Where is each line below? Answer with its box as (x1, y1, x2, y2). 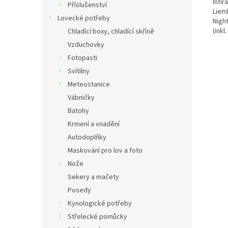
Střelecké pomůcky (68, 212, 127, 222)
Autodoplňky (68, 132, 106, 142)
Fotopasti (68, 53, 97, 63)
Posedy (68, 185, 91, 195)
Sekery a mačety (68, 172, 119, 182)
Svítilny (68, 66, 90, 76)
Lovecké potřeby (58, 13, 110, 23)
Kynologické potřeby (68, 198, 132, 209)
